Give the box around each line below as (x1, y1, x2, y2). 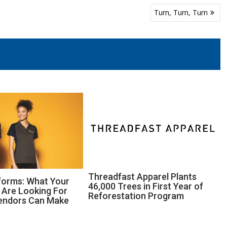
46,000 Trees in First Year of (88, 181, 204, 192)
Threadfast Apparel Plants (88, 171, 197, 182)
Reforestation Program (88, 191, 184, 202)
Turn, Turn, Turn (154, 8, 208, 17)
